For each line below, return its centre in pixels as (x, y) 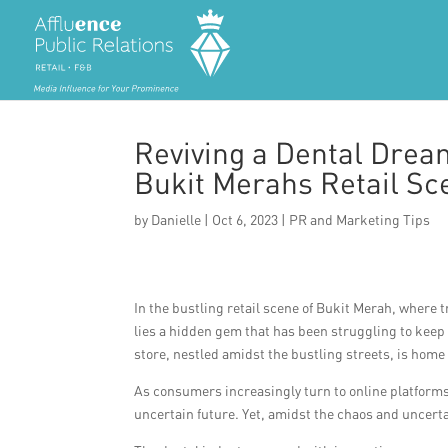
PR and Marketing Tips (360, 219)
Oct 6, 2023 (245, 219)
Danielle (176, 219)
